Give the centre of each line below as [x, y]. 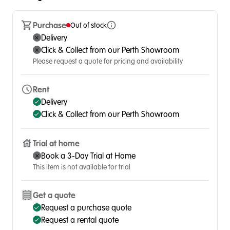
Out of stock [88, 25]
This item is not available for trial [82, 167]
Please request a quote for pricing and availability [108, 61]
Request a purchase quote [86, 207]
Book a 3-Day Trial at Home [89, 156]
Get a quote [54, 195]
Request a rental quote [80, 220]
